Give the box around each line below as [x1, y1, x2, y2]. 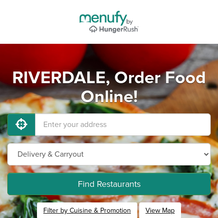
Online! [80, 86, 138, 107]
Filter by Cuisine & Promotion [43, 206, 131, 215]
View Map [145, 206, 175, 215]
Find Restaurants [77, 179, 141, 189]
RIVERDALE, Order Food [12, 67, 206, 88]
